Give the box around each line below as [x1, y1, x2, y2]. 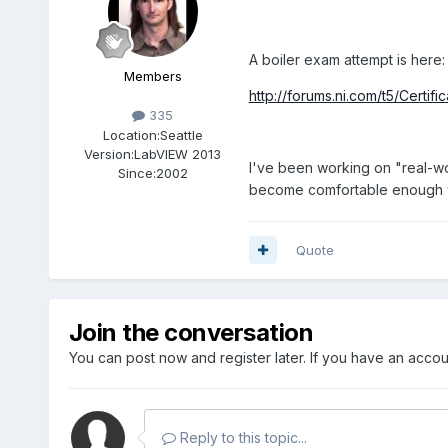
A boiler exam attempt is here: [248, 50, 445, 68]
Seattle [159, 126, 203, 143]
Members [123, 68, 182, 85]
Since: [117, 164, 156, 181]
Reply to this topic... [175, 428, 307, 446]
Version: [84, 145, 135, 162]
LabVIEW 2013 [134, 145, 222, 162]
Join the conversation [68, 317, 314, 347]
